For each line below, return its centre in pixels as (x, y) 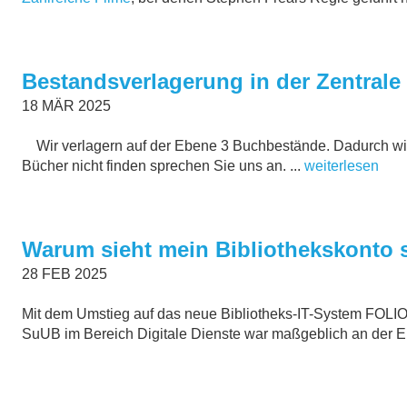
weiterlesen (342, 166)
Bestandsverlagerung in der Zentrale (211, 82)
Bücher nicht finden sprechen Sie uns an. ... (163, 166)
